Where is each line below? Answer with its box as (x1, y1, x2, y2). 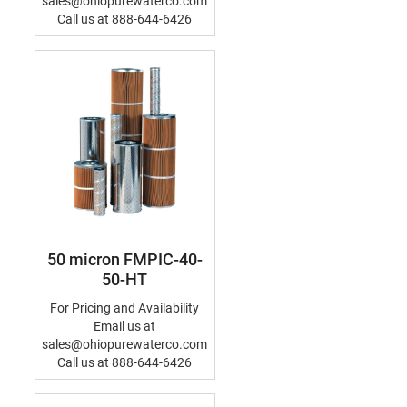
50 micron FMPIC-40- (46, 250, 203, 269)
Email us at (94, 319, 155, 333)
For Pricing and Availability (50, 301, 199, 315)
